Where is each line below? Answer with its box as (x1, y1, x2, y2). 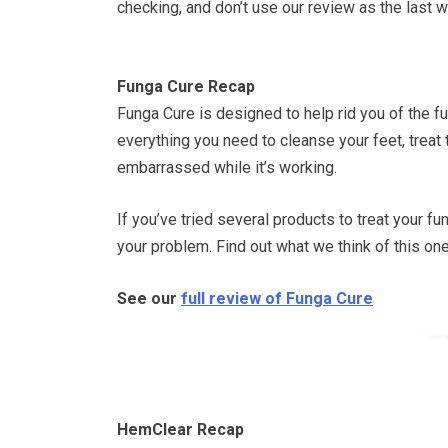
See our (117, 288, 181, 308)
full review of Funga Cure (181, 288, 373, 308)
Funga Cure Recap (117, 76, 255, 96)
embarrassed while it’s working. (117, 157, 337, 177)
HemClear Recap (117, 419, 244, 439)
